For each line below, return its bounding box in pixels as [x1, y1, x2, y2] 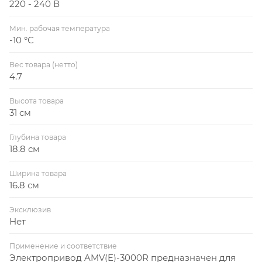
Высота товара [9, 96, 64, 105]
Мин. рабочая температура [9, 23, 110, 33]
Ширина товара [9, 168, 67, 178]
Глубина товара [9, 132, 66, 142]
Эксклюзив [9, 205, 51, 214]
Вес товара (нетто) [9, 60, 78, 69]
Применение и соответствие [9, 241, 117, 250]
